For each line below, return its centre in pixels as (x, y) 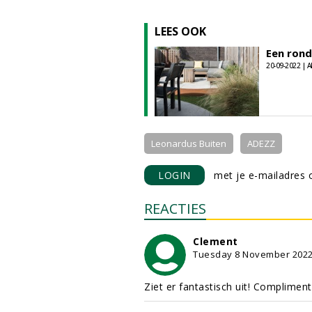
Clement (216, 241)
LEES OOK (180, 31)
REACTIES (175, 209)
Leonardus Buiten (189, 143)
